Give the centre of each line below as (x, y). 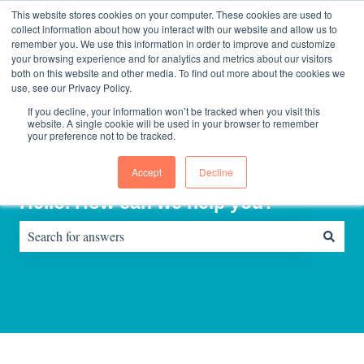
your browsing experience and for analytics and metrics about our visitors (172, 58)
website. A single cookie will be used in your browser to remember (173, 123)
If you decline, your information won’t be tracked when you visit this (174, 111)
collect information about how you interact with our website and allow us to (174, 29)
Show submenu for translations (153, 15)
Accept (146, 172)
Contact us (281, 15)
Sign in (326, 15)
